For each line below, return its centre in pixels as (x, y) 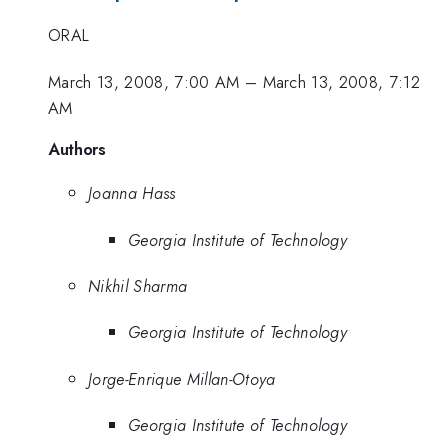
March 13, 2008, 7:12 (341, 81)
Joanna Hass (132, 193)
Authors (77, 149)
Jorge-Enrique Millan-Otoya (182, 378)
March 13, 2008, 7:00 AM (144, 81)
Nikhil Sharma (138, 285)
